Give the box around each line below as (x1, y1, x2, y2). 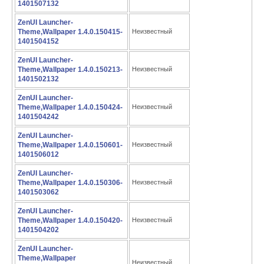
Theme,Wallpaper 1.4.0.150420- (18, 216, 123, 225)
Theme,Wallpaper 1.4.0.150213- (18, 65, 123, 74)
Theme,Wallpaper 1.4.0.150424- (18, 103, 123, 111)
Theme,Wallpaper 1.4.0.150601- (18, 141, 123, 149)
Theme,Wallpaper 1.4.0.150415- (18, 28, 123, 36)
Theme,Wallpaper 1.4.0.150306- (18, 179, 123, 187)
